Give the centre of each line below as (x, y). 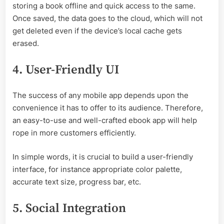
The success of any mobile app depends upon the (100, 95)
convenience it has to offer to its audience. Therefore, (108, 108)
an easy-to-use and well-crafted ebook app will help (105, 120)
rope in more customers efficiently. (75, 133)
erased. (27, 43)
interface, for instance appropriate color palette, (97, 169)
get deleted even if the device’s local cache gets (97, 30)
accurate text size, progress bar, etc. (78, 181)
